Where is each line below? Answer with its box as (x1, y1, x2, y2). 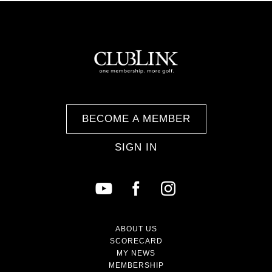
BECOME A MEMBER (81, 112, 191, 124)
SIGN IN (115, 141, 157, 153)
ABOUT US (115, 224, 157, 233)
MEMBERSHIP (108, 260, 164, 270)
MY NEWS (117, 248, 155, 257)
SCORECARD (109, 236, 163, 245)
